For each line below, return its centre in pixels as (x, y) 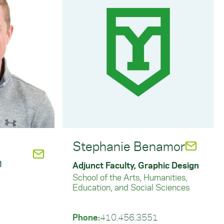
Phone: (86, 217)
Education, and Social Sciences (131, 187)
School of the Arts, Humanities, (130, 177)
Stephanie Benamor (129, 146)
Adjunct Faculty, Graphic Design (136, 165)
